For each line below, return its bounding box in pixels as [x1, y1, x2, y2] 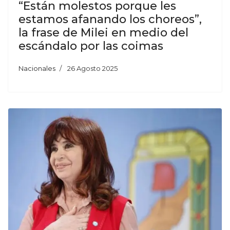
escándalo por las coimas [18, 39, 163, 53]
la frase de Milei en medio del [18, 26, 188, 40]
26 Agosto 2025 [67, 64, 118, 73]
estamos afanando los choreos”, [18, 12, 202, 27]
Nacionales [18, 64, 55, 73]
